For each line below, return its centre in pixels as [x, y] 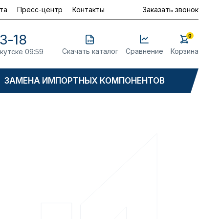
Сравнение [144, 51]
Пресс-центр [40, 9]
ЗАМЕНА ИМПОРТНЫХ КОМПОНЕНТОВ [85, 80]
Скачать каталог [90, 51]
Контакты [88, 9]
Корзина [184, 51]
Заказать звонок [171, 9]
